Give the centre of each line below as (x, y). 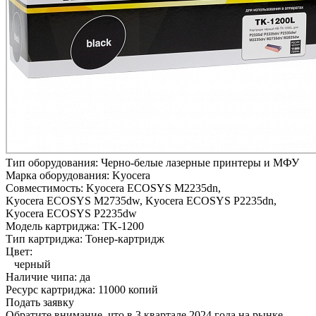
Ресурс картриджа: (52, 289)
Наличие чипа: (43, 276)
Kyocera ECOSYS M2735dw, (74, 200)
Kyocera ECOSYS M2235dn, (153, 188)
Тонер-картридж (125, 238)
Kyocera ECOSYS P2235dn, (211, 200)
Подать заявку (40, 302)
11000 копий (128, 289)
